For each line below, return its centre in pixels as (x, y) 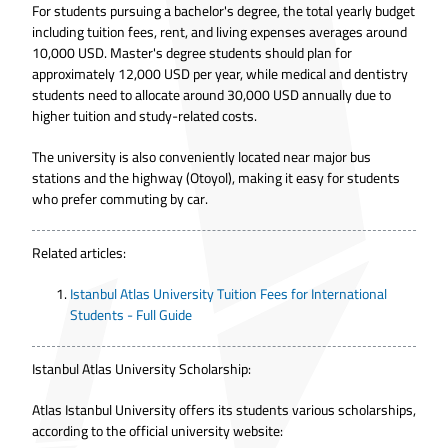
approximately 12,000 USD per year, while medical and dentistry (220, 74)
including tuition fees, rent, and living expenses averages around (219, 32)
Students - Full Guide (131, 315)
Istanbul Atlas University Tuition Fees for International (228, 294)
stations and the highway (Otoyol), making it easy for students (216, 178)
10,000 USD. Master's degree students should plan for (192, 53)
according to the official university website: (157, 431)
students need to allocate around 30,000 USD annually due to (211, 95)
